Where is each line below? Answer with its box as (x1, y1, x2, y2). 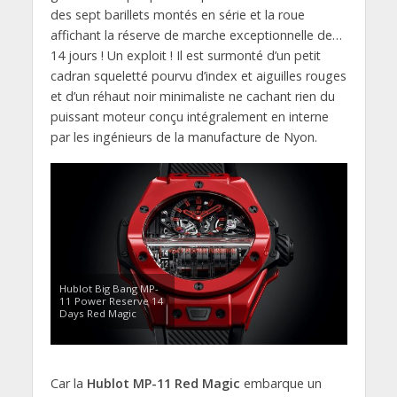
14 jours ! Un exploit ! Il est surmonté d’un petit (50, 46, 321, 64)
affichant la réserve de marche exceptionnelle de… (50, 26, 342, 43)
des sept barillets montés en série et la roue (50, 5, 305, 23)
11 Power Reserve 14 (58, 293, 164, 307)
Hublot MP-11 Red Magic (86, 374, 240, 392)
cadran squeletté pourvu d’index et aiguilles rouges (50, 66, 346, 84)
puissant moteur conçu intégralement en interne (50, 107, 329, 125)
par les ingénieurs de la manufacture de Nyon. (50, 128, 317, 145)
